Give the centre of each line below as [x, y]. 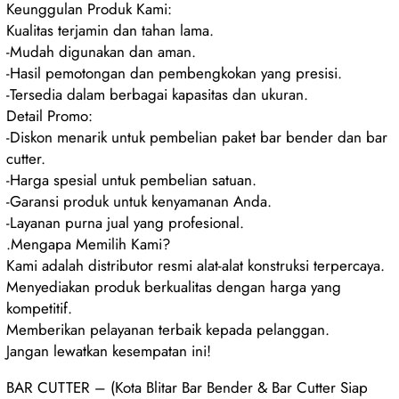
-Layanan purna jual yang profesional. [126, 222]
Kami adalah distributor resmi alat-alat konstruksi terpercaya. [196, 265]
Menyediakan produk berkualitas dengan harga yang [174, 286]
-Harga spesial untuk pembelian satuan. [132, 179]
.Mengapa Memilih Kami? [89, 244]
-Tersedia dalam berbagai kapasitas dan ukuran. [158, 94]
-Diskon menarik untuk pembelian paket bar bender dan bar [197, 137]
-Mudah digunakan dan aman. [102, 51]
